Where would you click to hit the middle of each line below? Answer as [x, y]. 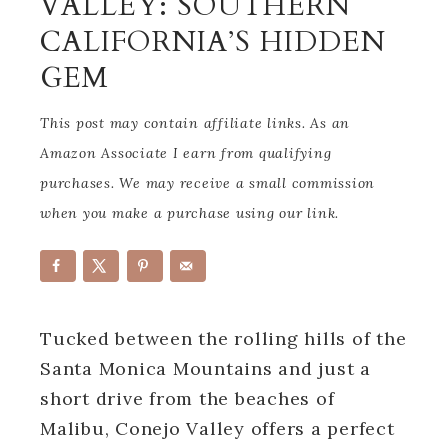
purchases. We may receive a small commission [207, 183]
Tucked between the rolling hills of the [223, 338]
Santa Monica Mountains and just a [205, 368]
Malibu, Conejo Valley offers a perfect [217, 428]
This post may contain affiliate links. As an [195, 123]
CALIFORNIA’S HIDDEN [213, 42]
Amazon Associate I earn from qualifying [186, 153]
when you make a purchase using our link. [189, 213]
